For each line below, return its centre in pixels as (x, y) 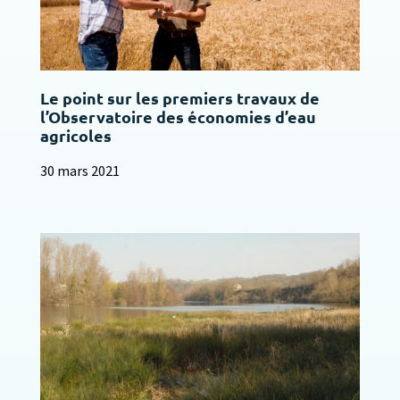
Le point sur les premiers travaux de (179, 98)
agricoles (75, 136)
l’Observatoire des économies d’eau (178, 117)
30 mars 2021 (79, 171)
